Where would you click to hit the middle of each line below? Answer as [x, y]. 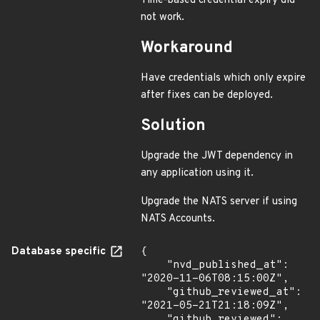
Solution [173, 126]
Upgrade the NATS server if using [219, 202]
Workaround [187, 48]
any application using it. [197, 173]
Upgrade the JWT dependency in [217, 156]
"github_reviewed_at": [154, 292]
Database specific [60, 252]
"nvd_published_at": [154, 265]
